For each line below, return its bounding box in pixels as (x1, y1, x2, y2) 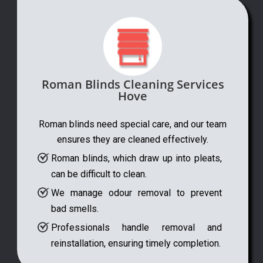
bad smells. (51, 203, 99, 214)
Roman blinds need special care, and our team (39, 118, 227, 130)
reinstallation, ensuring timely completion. (51, 237, 221, 249)
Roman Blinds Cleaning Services (41, 76, 224, 92)
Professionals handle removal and (51, 221, 222, 233)
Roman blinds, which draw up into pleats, (51, 152, 222, 164)
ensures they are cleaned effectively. (57, 133, 208, 145)
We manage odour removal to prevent (51, 187, 222, 198)
